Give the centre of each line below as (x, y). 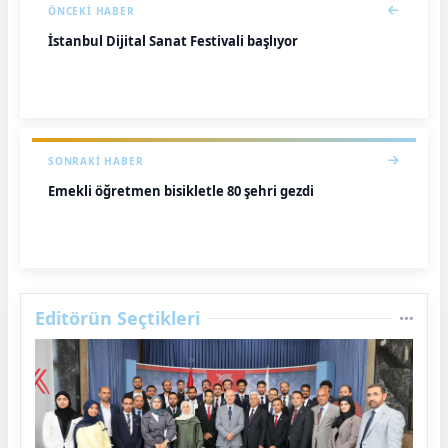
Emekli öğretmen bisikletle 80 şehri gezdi (181, 190)
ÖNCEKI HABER (91, 10)
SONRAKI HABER (96, 160)
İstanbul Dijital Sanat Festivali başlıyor (173, 40)
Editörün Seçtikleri (117, 317)
